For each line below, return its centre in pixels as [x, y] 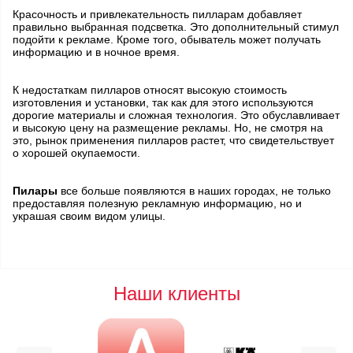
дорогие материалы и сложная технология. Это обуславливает [176, 115]
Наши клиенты [176, 293]
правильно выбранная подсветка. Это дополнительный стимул [176, 26]
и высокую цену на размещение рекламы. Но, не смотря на [168, 127]
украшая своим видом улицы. [89, 216]
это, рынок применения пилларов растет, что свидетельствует [173, 140]
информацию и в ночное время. [96, 52]
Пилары [35, 190]
